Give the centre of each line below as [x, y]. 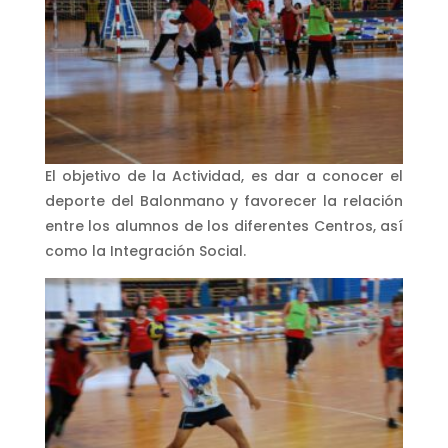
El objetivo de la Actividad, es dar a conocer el [224, 175]
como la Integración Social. [145, 250]
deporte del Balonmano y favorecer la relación [224, 200]
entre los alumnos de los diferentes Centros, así [224, 225]
